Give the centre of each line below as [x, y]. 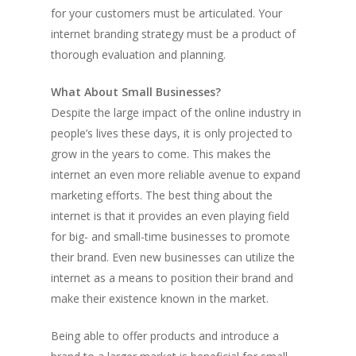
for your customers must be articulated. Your [166, 13]
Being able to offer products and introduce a [165, 336]
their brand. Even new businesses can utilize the [173, 257]
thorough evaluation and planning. [138, 54]
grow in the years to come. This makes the [161, 154]
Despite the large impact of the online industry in [176, 112]
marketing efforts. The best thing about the [162, 195]
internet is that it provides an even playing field [170, 216]
